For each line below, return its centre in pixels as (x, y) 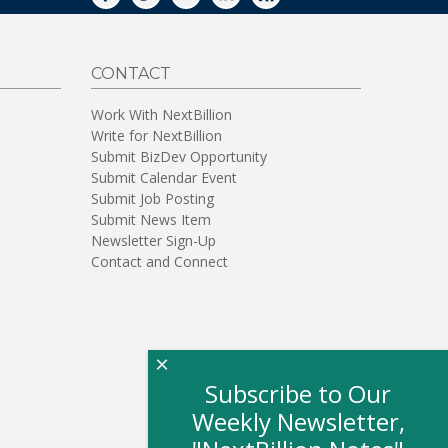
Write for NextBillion (156, 135)
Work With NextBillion (161, 114)
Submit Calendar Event (164, 177)
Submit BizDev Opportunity (179, 156)
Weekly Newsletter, (298, 421)
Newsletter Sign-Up (153, 240)
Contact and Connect (159, 261)
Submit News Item (151, 219)
